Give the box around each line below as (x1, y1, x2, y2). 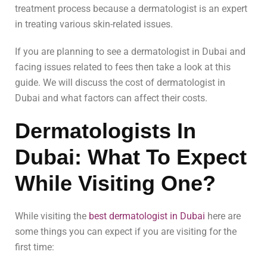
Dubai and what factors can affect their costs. (15, 92, 207, 104)
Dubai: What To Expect (15, 145, 247, 170)
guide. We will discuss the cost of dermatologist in (15, 77, 225, 89)
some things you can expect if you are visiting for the (15, 226, 237, 238)
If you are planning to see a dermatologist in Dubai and (15, 46, 246, 58)
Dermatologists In (15, 119, 196, 144)
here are (205, 210, 241, 222)
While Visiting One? (15, 171, 216, 196)
